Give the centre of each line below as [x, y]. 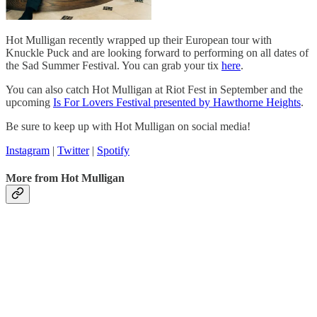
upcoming [29, 102]
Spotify [113, 150]
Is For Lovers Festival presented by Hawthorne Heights [177, 102]
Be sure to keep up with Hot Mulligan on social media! [128, 126]
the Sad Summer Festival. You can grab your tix [114, 65]
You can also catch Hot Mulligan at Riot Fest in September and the [154, 89]
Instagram [28, 150]
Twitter [73, 150]
